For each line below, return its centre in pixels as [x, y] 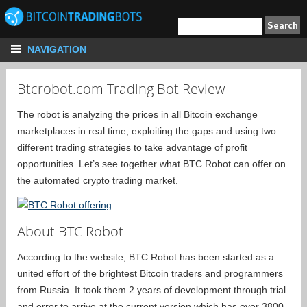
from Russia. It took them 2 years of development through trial [151, 290]
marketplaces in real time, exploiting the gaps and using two [147, 131]
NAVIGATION [56, 49]
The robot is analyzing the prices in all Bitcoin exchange [137, 114]
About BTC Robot [70, 231]
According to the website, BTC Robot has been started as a [146, 257]
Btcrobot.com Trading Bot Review [121, 88]
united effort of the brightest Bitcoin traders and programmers [150, 273]
